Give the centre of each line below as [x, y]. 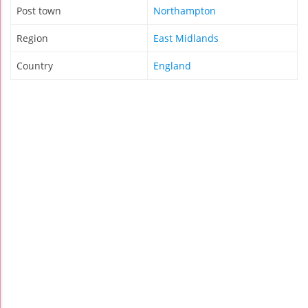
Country [35, 66]
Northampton [185, 11]
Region [32, 38]
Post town [39, 11]
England [172, 66]
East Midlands [186, 38]
